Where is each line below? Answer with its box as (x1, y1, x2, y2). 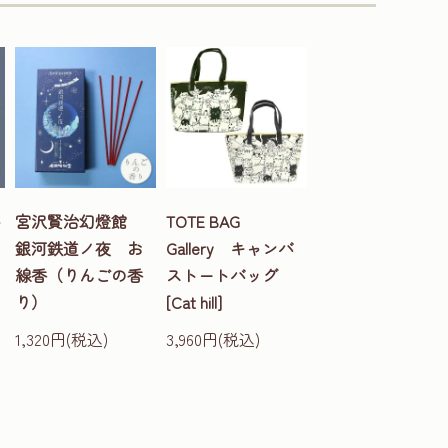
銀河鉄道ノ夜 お (15, 236, 143, 261)
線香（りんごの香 (15, 263, 143, 288)
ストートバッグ (166, 263, 294, 288)
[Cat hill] (166, 290, 222, 315)
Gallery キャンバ (166, 236, 294, 261)
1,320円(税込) (15, 327, 108, 352)
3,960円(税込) (166, 327, 260, 352)
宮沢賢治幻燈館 (15, 209, 143, 234)
